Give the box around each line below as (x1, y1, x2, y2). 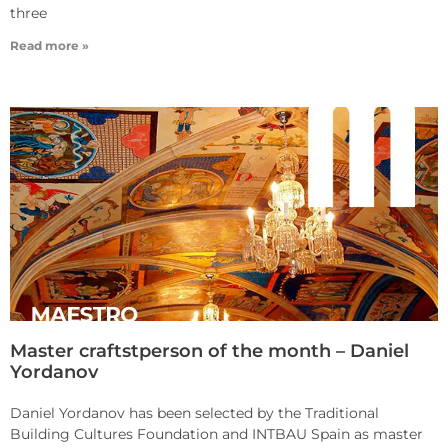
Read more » (10, 38, 89, 54)
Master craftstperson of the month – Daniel (10, 340, 409, 363)
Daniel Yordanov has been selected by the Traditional (10, 404, 379, 423)
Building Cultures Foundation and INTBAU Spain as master (10, 425, 423, 444)
